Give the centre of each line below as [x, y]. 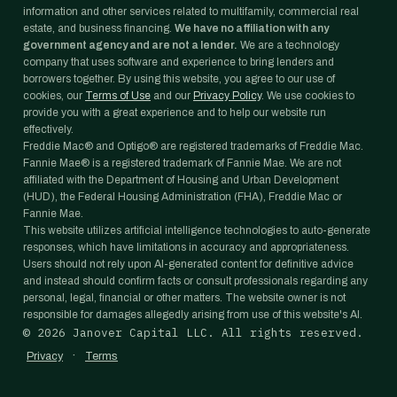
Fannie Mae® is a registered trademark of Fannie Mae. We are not [182, 163]
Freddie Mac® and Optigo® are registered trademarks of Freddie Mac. [193, 146]
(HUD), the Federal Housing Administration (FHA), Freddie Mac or [183, 197]
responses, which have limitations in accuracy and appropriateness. [186, 247]
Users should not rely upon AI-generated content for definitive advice [188, 264]
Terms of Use [118, 96]
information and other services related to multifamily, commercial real [191, 12]
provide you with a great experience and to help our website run [175, 113]
